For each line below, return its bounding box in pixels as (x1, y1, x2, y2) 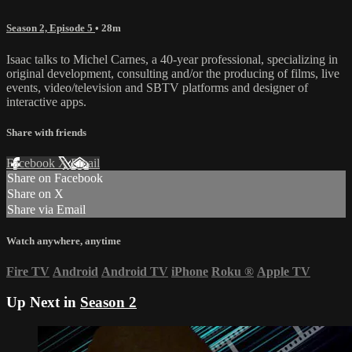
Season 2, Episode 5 (6, 22, 95, 35)
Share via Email (7, 203, 86, 216)
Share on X (7, 187, 64, 200)
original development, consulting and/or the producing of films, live (6, 66, 339, 80)
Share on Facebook (7, 171, 103, 185)
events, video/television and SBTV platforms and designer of (6, 80, 308, 94)
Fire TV (6, 265, 49, 279)
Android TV (101, 265, 168, 279)
